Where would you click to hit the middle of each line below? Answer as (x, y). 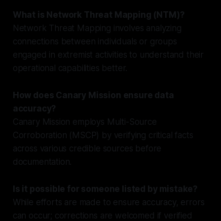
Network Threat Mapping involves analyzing (97, 28)
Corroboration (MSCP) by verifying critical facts (103, 135)
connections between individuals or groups (95, 41)
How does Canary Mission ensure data (93, 95)
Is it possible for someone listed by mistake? (105, 189)
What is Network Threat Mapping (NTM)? (98, 15)
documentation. (42, 162)
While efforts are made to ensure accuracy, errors (109, 202)
